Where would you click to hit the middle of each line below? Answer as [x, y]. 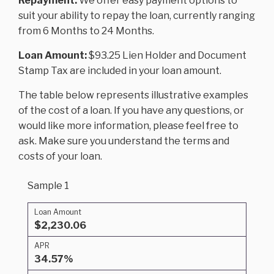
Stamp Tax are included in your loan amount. [120, 70]
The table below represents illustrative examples [133, 95]
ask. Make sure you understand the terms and [124, 141]
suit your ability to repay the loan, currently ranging [137, 15]
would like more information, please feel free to [128, 125]
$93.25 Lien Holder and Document [167, 55]
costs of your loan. [60, 156]
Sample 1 [48, 185]
